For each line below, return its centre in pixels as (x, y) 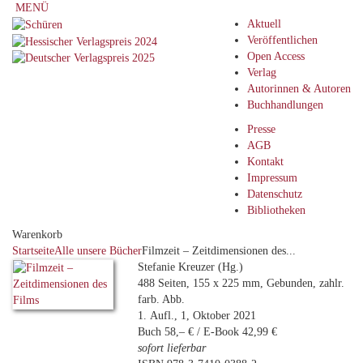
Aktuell (264, 24)
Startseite (33, 251)
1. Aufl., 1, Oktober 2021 (197, 316)
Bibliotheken (276, 210)
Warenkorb (37, 235)
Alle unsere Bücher (98, 251)
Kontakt (265, 162)
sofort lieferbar (172, 348)
